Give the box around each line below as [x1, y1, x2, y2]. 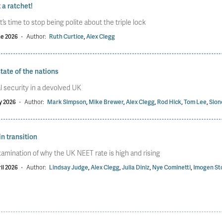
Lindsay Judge [49, 163, 88, 171]
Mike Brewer [88, 98, 123, 106]
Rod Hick [157, 98, 181, 106]
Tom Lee [183, 98, 207, 106]
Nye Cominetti [152, 163, 191, 171]
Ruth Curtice [49, 32, 84, 41]
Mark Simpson [47, 98, 86, 106]
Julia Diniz [121, 163, 150, 171]
